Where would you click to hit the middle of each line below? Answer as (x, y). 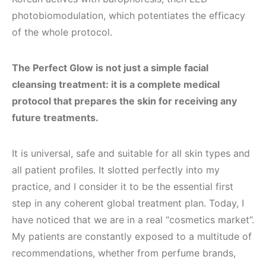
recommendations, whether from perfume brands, (124, 253)
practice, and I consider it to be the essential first (123, 187)
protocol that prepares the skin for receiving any (124, 101)
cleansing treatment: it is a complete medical (116, 85)
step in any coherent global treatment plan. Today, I (128, 203)
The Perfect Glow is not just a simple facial (110, 68)
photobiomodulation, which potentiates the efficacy (129, 16)
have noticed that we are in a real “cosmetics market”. (133, 220)
